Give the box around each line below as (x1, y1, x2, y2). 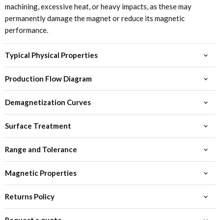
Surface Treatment (5, 121, 71, 131)
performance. (5, 26, 48, 35)
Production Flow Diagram (5, 74, 92, 83)
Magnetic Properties (5, 168, 77, 178)
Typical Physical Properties (5, 51, 98, 60)
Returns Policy (5, 192, 55, 201)
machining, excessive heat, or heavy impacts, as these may (5, 2, 192, 11)
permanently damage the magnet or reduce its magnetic (5, 14, 185, 23)
